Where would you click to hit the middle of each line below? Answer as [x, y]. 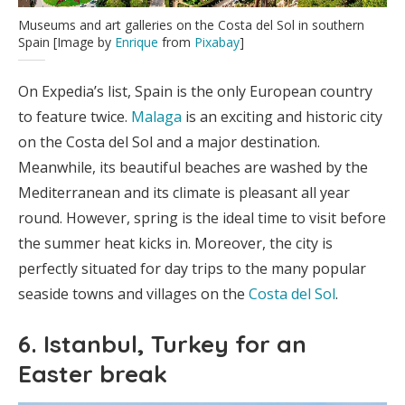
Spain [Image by [66, 42]
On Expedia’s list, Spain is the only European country [195, 91]
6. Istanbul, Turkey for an [162, 344]
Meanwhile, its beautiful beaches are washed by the [193, 167]
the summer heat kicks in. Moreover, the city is [175, 243]
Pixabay [217, 42]
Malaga [156, 116]
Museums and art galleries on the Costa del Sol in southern [191, 24]
